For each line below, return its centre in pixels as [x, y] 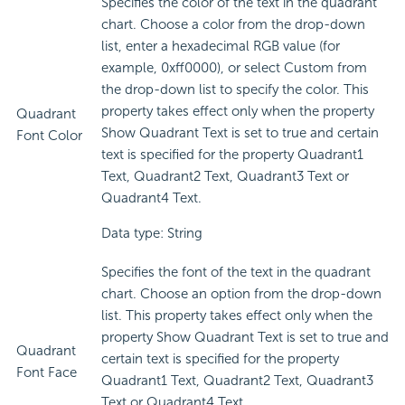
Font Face [47, 373]
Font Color [49, 136]
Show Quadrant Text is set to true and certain [240, 133]
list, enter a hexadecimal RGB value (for [221, 47]
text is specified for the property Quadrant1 [232, 155]
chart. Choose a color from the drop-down [233, 25]
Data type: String [152, 234]
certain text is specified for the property [220, 359]
